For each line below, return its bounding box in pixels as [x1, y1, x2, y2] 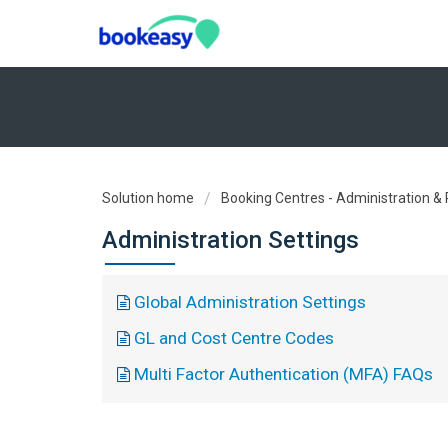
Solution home [102, 190, 197, 206]
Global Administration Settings [134, 292, 366, 312]
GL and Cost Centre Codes [134, 328, 334, 348]
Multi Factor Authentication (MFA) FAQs [134, 364, 433, 384]
